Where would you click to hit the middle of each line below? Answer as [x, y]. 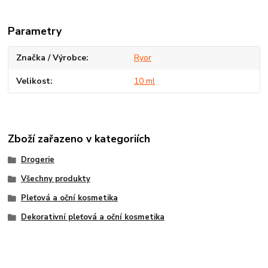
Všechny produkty [55, 179]
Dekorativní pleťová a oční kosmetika [92, 217]
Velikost [33, 81]
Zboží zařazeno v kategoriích [79, 139]
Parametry [35, 31]
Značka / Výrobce [51, 58]
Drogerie [37, 160]
